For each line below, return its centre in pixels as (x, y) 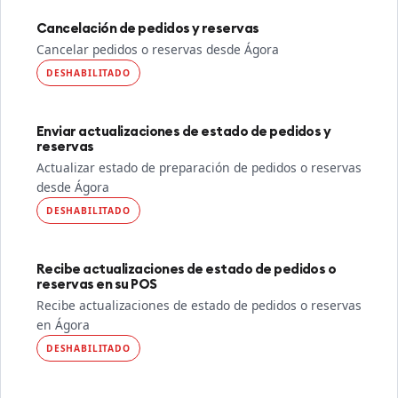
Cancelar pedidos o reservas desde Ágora (158, 49)
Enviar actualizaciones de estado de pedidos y (184, 131)
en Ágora (63, 325)
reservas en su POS (97, 284)
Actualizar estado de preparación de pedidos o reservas (199, 167)
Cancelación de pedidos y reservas (148, 28)
